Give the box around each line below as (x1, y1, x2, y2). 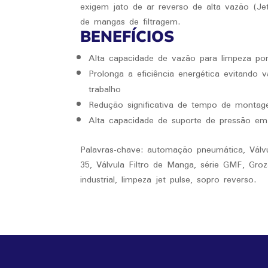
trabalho (89, 80, 121, 98)
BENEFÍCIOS (80, 26, 175, 47)
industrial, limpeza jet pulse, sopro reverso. (80, 170, 257, 188)
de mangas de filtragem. (80, 13, 181, 31)
